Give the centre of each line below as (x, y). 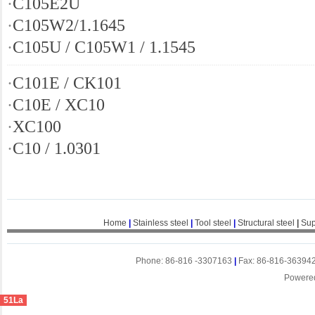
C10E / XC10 (59, 104)
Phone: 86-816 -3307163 (185, 261)
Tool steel (213, 223)
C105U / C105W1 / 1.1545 (104, 47)
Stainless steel (160, 223)
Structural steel (266, 223)
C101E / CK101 (67, 83)
